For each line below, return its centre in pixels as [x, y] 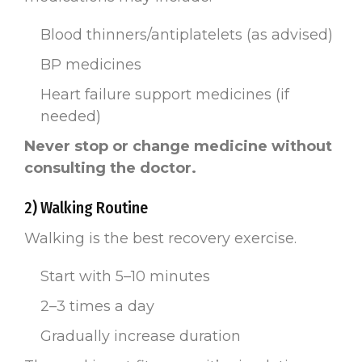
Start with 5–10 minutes [125, 276]
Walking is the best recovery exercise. [160, 238]
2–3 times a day [97, 306]
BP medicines [91, 64]
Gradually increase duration [141, 336]
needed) [71, 116]
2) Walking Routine [86, 207]
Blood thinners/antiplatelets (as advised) [187, 34]
